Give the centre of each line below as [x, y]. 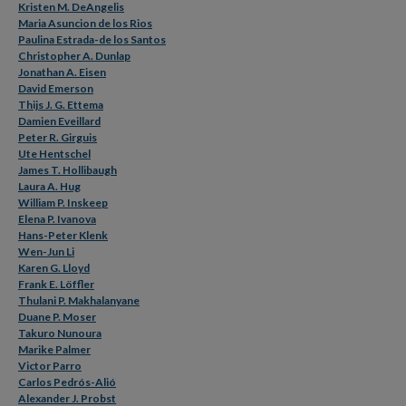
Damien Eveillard [59, 121]
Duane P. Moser [57, 317]
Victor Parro [50, 366]
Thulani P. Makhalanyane [79, 300]
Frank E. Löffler [56, 284]
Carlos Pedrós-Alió [67, 382]
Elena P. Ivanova [57, 219]
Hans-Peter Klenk [63, 235]
